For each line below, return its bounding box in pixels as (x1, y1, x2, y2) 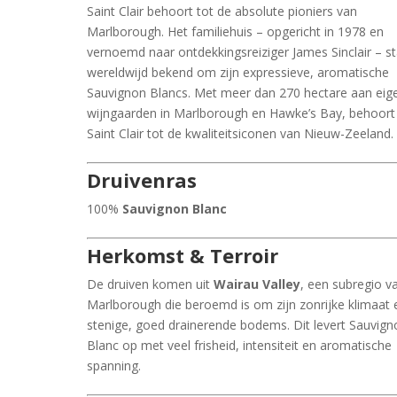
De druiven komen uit (87, 275, 214, 292)
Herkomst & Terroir (87, 241, 279, 269)
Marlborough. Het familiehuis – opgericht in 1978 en (87, 22, 385, 40)
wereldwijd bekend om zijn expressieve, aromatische (87, 63, 390, 81)
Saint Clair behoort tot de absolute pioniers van (87, 2, 358, 19)
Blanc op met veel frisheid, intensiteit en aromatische (87, 336, 393, 354)
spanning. (87, 356, 142, 374)
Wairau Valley (214, 275, 301, 292)
